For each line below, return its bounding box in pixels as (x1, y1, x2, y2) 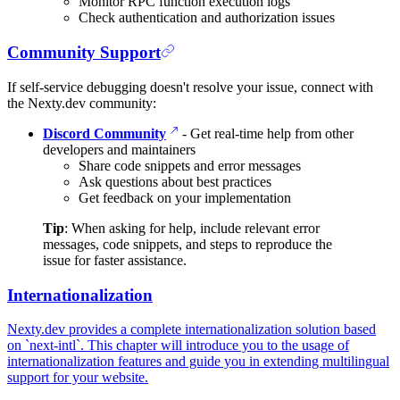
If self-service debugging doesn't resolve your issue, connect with (7, 79, 373, 95)
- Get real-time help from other (179, 125, 354, 141)
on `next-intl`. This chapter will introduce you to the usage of (7, 337, 349, 354)
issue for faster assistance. (43, 252, 187, 268)
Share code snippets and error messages (79, 157, 301, 173)
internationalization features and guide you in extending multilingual (7, 354, 389, 370)
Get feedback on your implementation (79, 189, 291, 205)
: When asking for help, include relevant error (64, 220, 320, 236)
